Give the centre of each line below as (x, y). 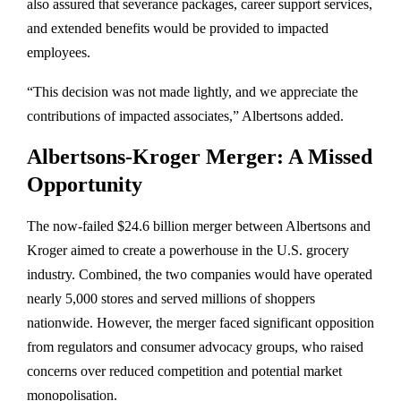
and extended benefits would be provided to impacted (178, 29)
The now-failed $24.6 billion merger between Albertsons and (199, 226)
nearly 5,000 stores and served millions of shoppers (171, 299)
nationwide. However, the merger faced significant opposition (200, 323)
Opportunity (85, 185)
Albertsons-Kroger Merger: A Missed (200, 157)
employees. (59, 53)
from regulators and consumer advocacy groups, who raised (195, 347)
